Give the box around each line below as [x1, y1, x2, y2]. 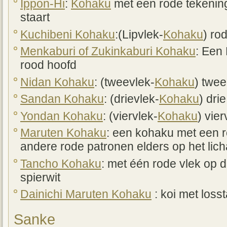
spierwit [20, 171, 60, 184]
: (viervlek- [103, 109, 158, 123]
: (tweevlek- [94, 75, 155, 89]
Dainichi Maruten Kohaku [20, 188, 152, 201]
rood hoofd [20, 59, 77, 72]
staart [20, 11, 50, 24]
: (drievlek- [104, 93, 159, 106]
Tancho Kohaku [20, 157, 101, 170]
